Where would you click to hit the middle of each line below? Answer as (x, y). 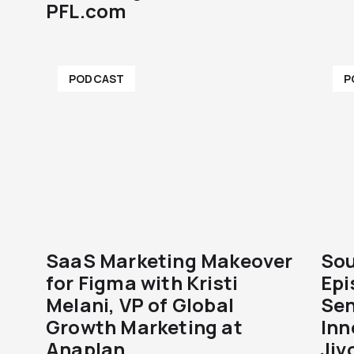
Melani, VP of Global (140, 305)
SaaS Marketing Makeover (169, 260)
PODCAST (97, 79)
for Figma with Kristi (142, 282)
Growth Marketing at (144, 327)
